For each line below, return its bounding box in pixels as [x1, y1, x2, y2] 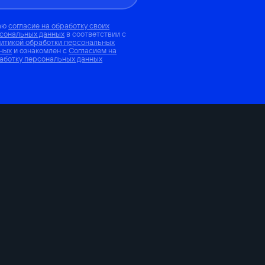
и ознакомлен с [12, 45, 69, 55]
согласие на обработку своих [8, 20, 110, 30]
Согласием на [69, 45, 117, 55]
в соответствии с [64, 28, 127, 38]
